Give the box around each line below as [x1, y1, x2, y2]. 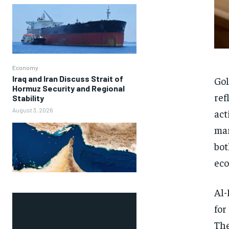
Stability [12, 93, 44, 103]
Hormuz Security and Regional [12, 83, 125, 93]
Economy [12, 63, 38, 71]
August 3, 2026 [12, 106, 53, 113]
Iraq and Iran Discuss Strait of [12, 73, 123, 83]
